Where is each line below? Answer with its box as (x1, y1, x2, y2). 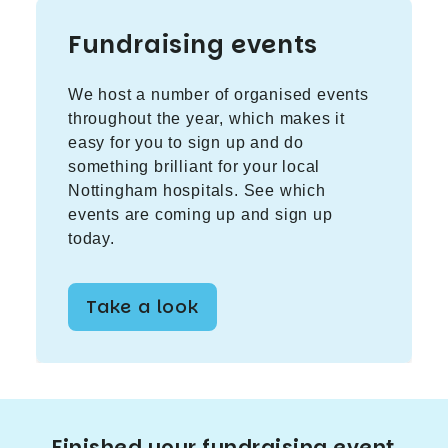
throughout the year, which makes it (68, 109, 346, 127)
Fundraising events (68, 28, 318, 62)
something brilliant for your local (68, 157, 321, 175)
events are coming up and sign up (68, 205, 333, 223)
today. (68, 229, 115, 247)
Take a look (86, 293, 199, 319)
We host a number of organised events (68, 85, 369, 103)
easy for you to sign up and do (68, 133, 305, 151)
